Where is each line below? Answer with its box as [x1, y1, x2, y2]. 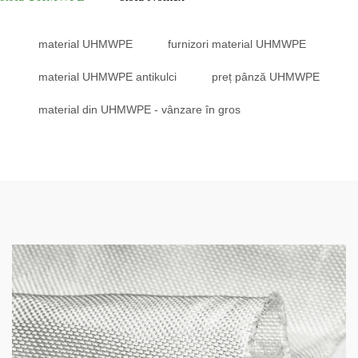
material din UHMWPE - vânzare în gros [38, 103, 241, 117]
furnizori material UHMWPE [168, 38, 306, 51]
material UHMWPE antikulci [38, 70, 177, 84]
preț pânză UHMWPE [212, 70, 320, 84]
